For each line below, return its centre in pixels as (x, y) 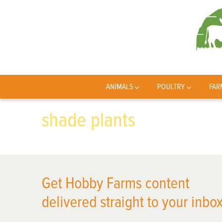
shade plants (88, 120)
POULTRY (171, 87)
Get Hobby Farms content (115, 184)
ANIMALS (119, 87)
